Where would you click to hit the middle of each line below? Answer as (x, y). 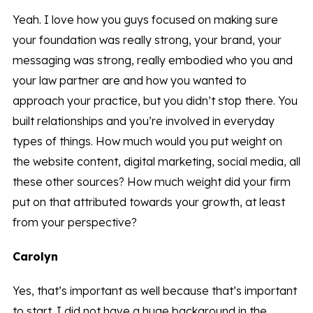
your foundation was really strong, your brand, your (147, 40)
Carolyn (35, 257)
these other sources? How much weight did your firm (151, 182)
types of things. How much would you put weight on (147, 141)
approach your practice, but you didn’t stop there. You (155, 101)
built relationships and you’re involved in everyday (143, 121)
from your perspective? (74, 223)
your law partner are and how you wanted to (129, 81)
